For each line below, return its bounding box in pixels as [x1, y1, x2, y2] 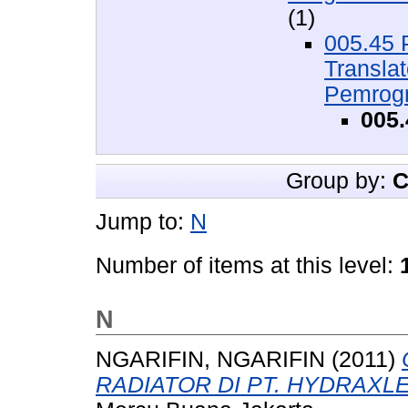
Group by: [286, 168, 393, 194]
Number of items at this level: [96, 253, 400, 279]
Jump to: [96, 209, 190, 235]
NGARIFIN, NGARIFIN [96, 346, 325, 372]
